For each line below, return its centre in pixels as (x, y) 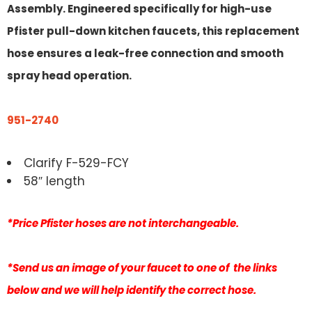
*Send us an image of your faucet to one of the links (142, 267)
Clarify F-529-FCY (76, 163)
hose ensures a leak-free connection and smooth (145, 53)
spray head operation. (69, 75)
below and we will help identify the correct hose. (132, 290)
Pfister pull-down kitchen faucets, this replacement (153, 31)
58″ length (54, 181)
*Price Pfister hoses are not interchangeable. (123, 223)
